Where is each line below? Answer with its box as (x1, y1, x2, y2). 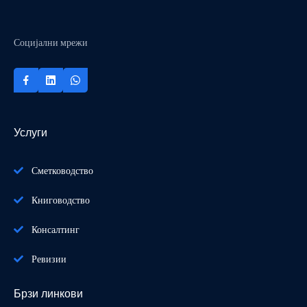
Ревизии (32, 251, 66, 267)
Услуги (14, 126, 47, 138)
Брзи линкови (14, 287, 83, 299)
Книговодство (32, 193, 90, 208)
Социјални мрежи (14, 36, 88, 51)
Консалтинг (32, 222, 79, 237)
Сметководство (32, 163, 93, 178)
